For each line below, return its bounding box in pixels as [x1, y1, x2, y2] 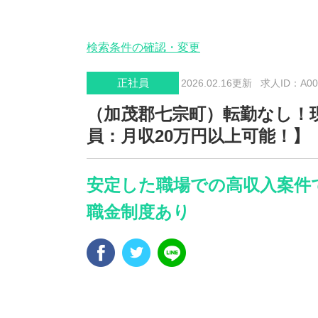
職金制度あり [87, 202, 190, 221]
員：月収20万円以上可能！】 [87, 126, 309, 146]
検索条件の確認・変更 [87, 41, 200, 53]
